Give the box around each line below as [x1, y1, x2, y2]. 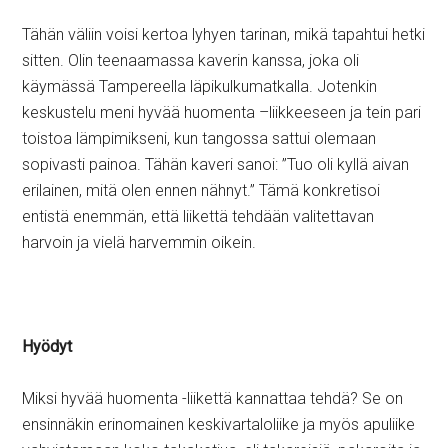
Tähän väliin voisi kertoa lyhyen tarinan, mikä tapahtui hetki [22, 25, 426, 44]
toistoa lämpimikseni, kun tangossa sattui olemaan [22, 129, 377, 148]
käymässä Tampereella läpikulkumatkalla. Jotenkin [22, 77, 378, 96]
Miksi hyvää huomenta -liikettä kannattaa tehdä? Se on [22, 389, 404, 408]
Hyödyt [22, 337, 73, 356]
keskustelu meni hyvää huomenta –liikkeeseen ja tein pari [22, 103, 422, 122]
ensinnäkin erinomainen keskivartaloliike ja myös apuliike [22, 415, 416, 434]
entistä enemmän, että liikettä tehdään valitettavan [22, 207, 375, 226]
